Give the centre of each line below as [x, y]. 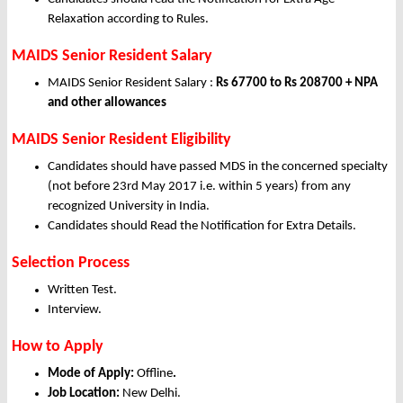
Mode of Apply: [91, 374]
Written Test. [82, 291]
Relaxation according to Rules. [128, 20]
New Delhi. [150, 394]
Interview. [75, 310]
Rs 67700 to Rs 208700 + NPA [297, 84]
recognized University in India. [129, 207]
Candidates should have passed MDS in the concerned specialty [218, 167]
